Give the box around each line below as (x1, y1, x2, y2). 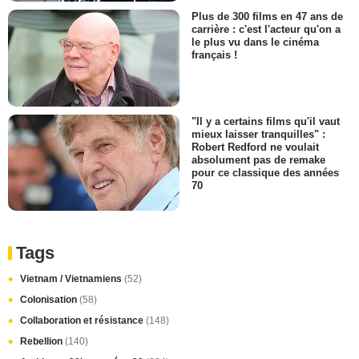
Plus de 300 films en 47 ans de (192, 10, 343, 23)
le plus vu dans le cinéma (192, 36, 319, 49)
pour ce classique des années (192, 166, 339, 179)
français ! (192, 49, 237, 62)
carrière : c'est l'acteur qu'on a (192, 23, 341, 36)
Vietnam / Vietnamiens (20, 273, 124, 284)
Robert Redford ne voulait (192, 140, 319, 153)
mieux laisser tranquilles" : (192, 127, 325, 140)
